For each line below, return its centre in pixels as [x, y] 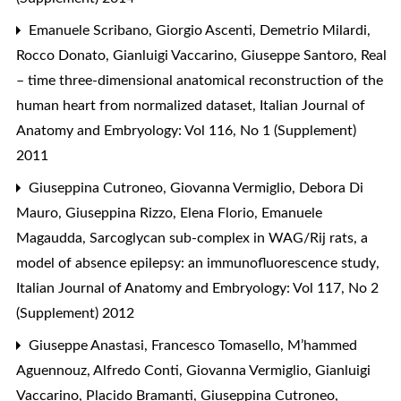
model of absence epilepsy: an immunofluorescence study [198, 263]
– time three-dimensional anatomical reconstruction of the [200, 80]
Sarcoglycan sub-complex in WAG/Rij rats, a [229, 238]
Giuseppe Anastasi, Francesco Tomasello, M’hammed [191, 345]
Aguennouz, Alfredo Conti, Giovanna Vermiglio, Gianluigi [193, 370]
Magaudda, [53, 238]
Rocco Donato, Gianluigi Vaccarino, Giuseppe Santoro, [188, 55]
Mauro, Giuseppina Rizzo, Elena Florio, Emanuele [169, 213]
